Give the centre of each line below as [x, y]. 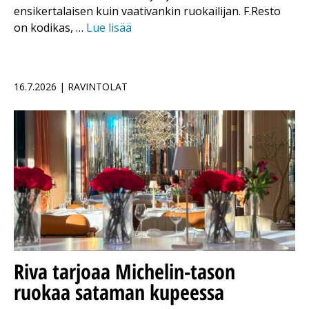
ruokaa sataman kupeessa [119, 292]
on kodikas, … [50, 28]
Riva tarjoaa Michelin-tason [124, 272]
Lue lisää [109, 28]
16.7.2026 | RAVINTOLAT [71, 87]
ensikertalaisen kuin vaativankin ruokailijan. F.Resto [147, 11]
